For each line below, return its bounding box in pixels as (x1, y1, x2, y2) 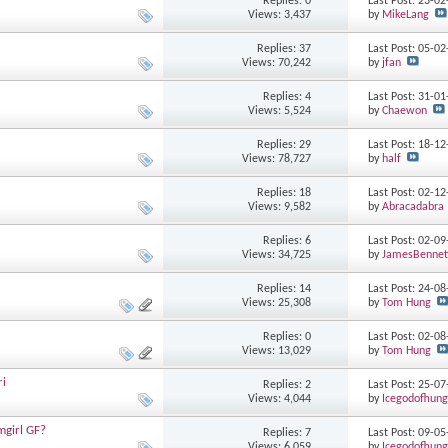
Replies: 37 (257, 42, 312, 55)
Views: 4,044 (248, 392, 312, 405)
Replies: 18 (257, 186, 312, 199)
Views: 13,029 (242, 344, 312, 357)
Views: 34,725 (242, 248, 312, 261)
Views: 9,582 (248, 200, 312, 213)
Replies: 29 (257, 138, 312, 151)
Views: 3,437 (248, 8, 312, 21)
